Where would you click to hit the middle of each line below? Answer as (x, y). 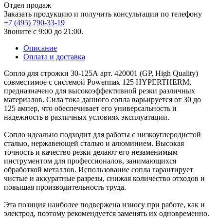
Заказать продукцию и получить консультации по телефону (103, 14)
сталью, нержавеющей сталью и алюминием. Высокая (94, 143)
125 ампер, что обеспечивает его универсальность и (90, 108)
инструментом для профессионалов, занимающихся (90, 161)
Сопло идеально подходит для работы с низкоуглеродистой (102, 134)
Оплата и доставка (54, 56)
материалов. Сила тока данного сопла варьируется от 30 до (102, 99)
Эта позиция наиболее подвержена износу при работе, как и (104, 204)
